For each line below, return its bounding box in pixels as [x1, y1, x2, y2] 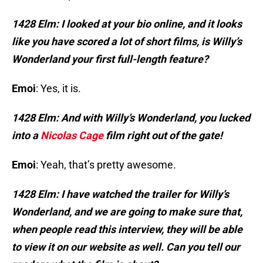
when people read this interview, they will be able [12, 223, 242, 236]
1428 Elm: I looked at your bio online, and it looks [12, 18, 242, 31]
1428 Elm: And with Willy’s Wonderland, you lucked [12, 112, 250, 124]
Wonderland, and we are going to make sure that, [12, 205, 242, 218]
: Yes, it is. [36, 82, 81, 95]
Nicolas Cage [41, 129, 103, 142]
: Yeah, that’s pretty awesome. [36, 159, 176, 171]
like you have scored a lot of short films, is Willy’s [12, 35, 242, 48]
